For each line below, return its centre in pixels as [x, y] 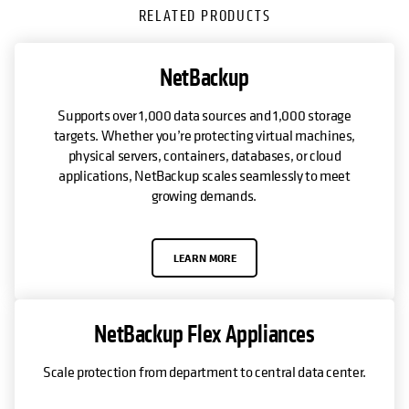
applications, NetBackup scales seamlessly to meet [204, 176]
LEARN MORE [204, 257]
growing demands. [204, 196]
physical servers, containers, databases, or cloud [204, 156]
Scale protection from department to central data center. [204, 372]
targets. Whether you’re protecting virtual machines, [204, 136]
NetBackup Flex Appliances [204, 335]
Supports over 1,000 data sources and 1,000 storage [204, 115]
